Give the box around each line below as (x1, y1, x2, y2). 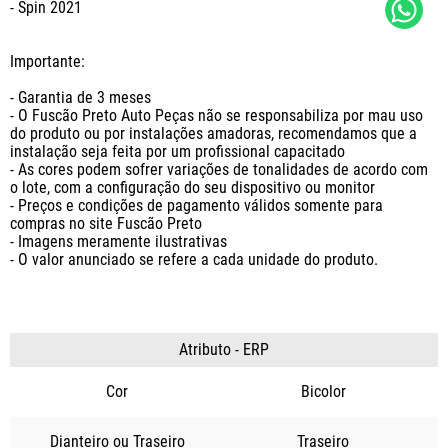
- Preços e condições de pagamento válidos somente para (10, 196, 387, 216)
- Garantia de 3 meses (10, 88, 151, 108)
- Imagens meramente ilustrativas (10, 232, 227, 252)
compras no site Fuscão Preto (10, 214, 202, 234)
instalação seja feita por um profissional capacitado (10, 142, 345, 162)
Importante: (10, 52, 85, 72)
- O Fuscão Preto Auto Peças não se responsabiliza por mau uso (10, 106, 427, 126)
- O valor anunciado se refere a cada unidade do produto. (10, 250, 378, 270)
